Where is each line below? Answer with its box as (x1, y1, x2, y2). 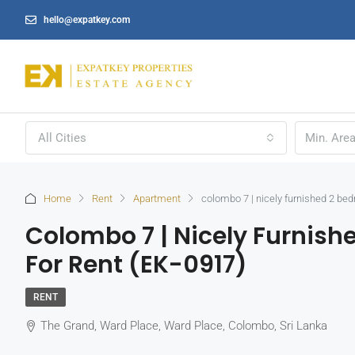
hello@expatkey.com (43, 13, 130, 25)
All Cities (38, 131, 86, 146)
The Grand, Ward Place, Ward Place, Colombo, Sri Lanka (40, 319, 327, 334)
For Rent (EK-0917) (25, 248, 247, 282)
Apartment (133, 192, 181, 204)
